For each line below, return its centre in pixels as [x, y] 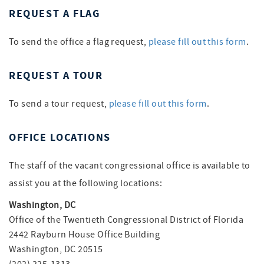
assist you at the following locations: [86, 183]
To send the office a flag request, [79, 42]
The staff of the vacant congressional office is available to [130, 166]
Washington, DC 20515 [56, 249]
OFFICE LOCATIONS [60, 137]
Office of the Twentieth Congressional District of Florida [126, 220]
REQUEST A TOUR [56, 75]
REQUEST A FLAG [55, 14]
